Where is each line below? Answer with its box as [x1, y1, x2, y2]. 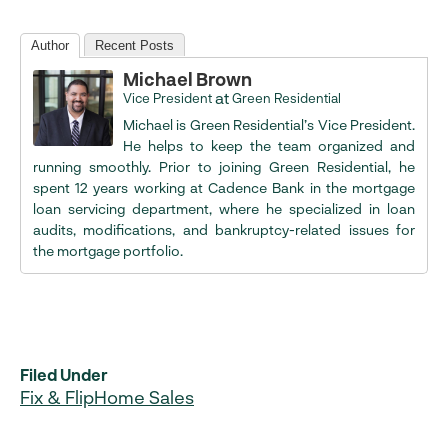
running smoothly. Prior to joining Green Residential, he [33, 158, 415, 175]
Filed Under [20, 365, 108, 384]
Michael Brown [123, 68, 252, 90]
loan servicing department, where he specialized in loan [33, 200, 415, 217]
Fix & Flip [20, 386, 94, 408]
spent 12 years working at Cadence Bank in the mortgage [33, 179, 415, 196]
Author [31, 38, 69, 53]
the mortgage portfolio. [33, 242, 183, 259]
